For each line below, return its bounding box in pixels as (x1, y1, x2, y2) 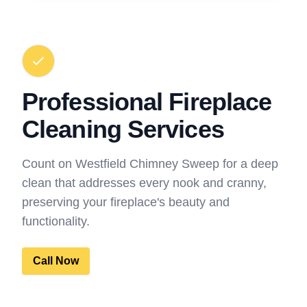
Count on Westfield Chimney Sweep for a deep (22, 156, 278, 171)
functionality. (22, 214, 90, 228)
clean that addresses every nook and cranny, (22, 175, 267, 190)
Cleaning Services (22, 114, 224, 143)
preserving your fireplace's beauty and (22, 195, 230, 209)
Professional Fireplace (22, 87, 272, 116)
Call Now (33, 254, 79, 267)
